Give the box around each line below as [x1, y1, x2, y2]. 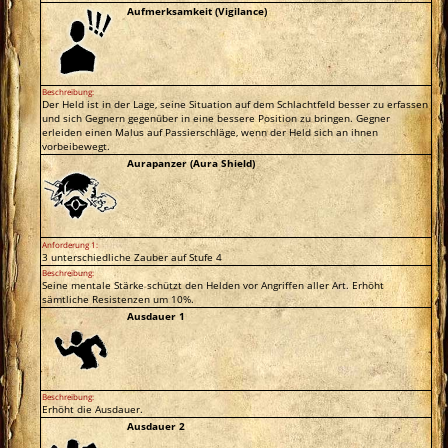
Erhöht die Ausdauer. [42, 401, 144, 416]
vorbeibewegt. [42, 138, 111, 153]
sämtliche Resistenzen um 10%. [42, 291, 195, 306]
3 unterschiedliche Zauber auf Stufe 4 [42, 249, 223, 264]
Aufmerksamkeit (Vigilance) [127, 3, 268, 18]
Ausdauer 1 [127, 308, 186, 323]
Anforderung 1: [42, 238, 99, 250]
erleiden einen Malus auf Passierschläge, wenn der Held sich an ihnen [42, 124, 379, 139]
